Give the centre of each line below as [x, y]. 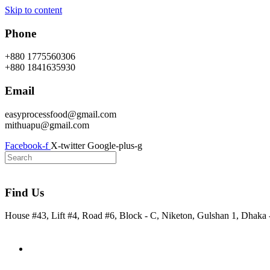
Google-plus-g [115, 145]
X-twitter [68, 145]
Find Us [24, 192]
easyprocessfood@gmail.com [61, 114]
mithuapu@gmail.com [47, 125]
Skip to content [33, 10]
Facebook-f [27, 145]
